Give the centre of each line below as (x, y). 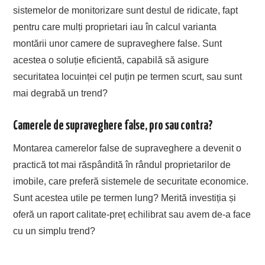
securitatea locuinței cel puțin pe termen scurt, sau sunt (128, 76)
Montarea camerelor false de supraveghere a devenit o (127, 148)
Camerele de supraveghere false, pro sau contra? (113, 126)
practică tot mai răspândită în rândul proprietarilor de (122, 164)
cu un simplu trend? (54, 231)
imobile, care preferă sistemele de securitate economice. (131, 181)
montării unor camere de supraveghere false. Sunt (118, 43)
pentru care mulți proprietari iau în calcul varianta (115, 27)
